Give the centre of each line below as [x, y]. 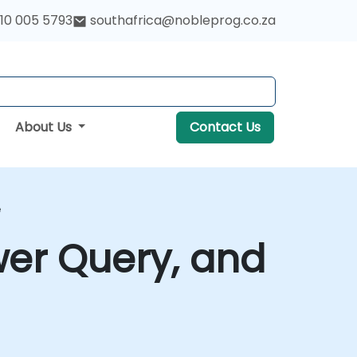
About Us [45, 127]
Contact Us [225, 127]
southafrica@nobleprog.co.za [183, 20]
